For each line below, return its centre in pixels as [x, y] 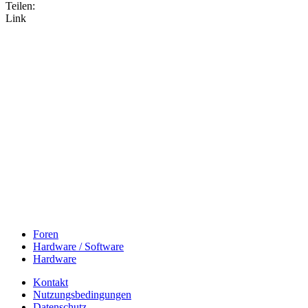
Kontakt [51, 283]
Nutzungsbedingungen [82, 295]
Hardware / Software [78, 247]
